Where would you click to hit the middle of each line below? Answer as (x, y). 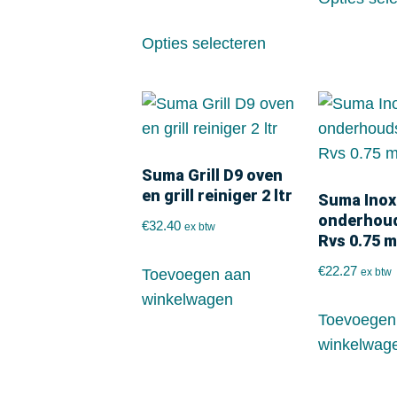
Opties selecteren (204, 44)
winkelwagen (187, 300)
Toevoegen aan (196, 275)
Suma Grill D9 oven (212, 175)
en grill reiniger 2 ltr (217, 196)
